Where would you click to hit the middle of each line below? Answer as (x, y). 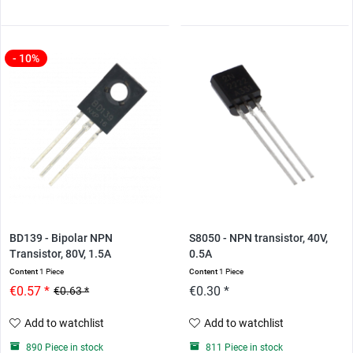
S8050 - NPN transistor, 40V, (258, 239)
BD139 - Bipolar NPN (61, 239)
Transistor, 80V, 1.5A (61, 255)
